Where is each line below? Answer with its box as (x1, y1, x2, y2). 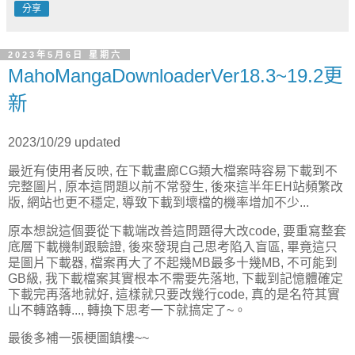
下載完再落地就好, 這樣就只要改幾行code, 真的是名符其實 (8, 287, 340, 301)
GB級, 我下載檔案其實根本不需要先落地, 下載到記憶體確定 (8, 271, 343, 285)
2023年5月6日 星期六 (8, 50, 122, 60)
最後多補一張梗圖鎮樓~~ (8, 331, 149, 345)
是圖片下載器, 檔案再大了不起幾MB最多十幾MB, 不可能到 (8, 255, 338, 269)
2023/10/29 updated (8, 135, 120, 149)
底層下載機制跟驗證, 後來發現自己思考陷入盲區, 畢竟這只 (8, 239, 338, 254)
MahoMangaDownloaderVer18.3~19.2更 (8, 65, 342, 87)
